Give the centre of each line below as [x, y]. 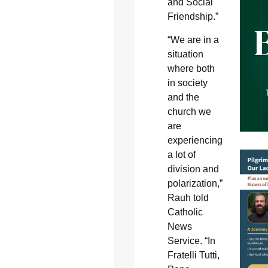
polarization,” [195, 183]
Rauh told [188, 197]
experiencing [195, 140]
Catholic [185, 212]
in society [187, 83]
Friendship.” [193, 17]
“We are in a [193, 39]
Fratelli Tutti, [193, 255]
